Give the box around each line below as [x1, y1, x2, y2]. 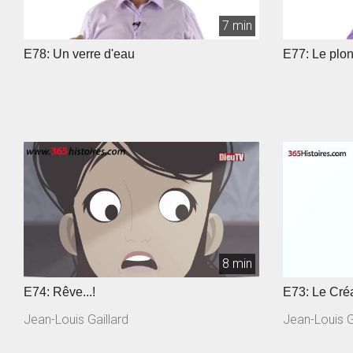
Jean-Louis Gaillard [24, 312, 128, 328]
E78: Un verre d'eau [24, 46, 135, 61]
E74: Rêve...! [53, 285, 95, 299]
